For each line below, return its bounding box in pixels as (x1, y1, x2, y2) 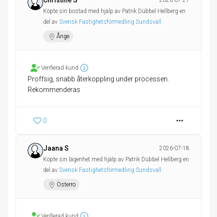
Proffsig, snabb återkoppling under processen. (28, 75, 169, 83)
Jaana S (43, 144, 69, 153)
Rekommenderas (28, 86, 80, 94)
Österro (57, 181, 76, 188)
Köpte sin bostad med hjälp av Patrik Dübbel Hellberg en (43, 8, 186, 15)
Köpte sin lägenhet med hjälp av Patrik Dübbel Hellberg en (43, 156, 189, 163)
